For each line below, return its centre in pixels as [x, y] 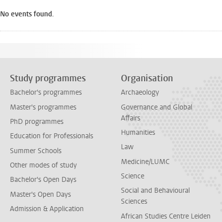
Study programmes [48, 78]
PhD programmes [37, 121]
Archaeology [140, 93]
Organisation [147, 78]
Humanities [138, 132]
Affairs [131, 118]
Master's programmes [43, 107]
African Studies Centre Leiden [166, 216]
